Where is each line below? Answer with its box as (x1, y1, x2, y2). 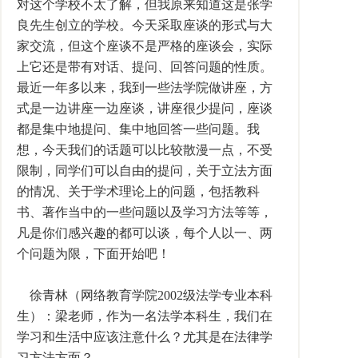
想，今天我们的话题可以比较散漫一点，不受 (17, 143, 272, 157)
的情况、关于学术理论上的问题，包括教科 (17, 185, 260, 198)
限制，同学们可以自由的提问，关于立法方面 (17, 164, 272, 177)
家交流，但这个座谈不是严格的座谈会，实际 (17, 39, 272, 53)
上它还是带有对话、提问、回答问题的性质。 (17, 60, 272, 74)
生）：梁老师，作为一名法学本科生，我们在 (17, 309, 272, 323)
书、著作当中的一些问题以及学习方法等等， (17, 205, 272, 219)
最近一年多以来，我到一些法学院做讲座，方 (17, 81, 272, 94)
